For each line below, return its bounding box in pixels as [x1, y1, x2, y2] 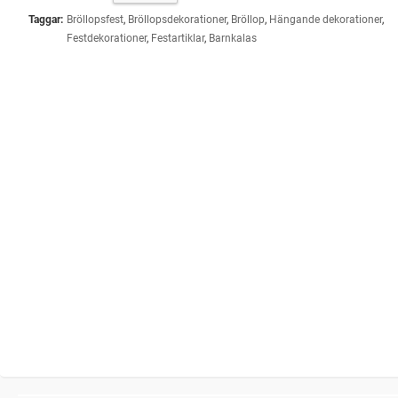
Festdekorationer [66, 32, 147, 44]
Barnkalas [208, 32, 257, 44]
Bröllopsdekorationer [127, 13, 227, 26]
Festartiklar [150, 32, 204, 44]
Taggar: [28, 13, 63, 26]
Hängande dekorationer [268, 13, 382, 26]
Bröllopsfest [66, 13, 123, 26]
